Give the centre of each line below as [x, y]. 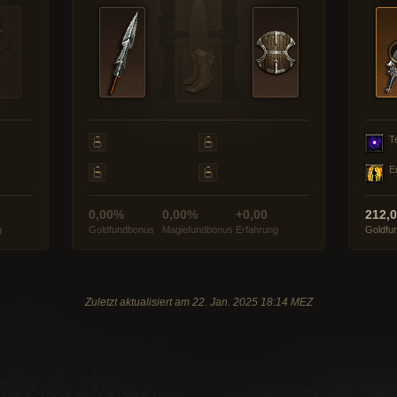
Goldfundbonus [121, 230]
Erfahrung [257, 230]
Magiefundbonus [198, 230]
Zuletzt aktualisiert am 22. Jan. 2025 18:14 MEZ [198, 302]
